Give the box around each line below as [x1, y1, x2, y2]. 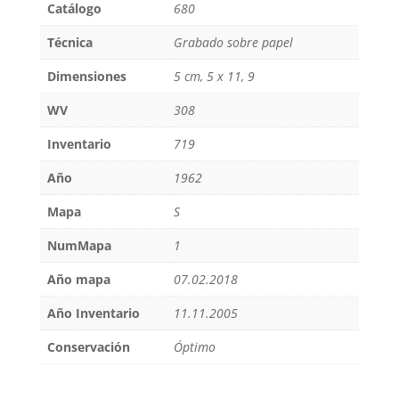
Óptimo [173, 338, 216, 356]
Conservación [46, 338, 130, 356]
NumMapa [46, 237, 111, 255]
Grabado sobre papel [173, 34, 293, 52]
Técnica [46, 34, 93, 52]
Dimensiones [46, 68, 126, 85]
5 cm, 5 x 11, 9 [173, 68, 255, 85]
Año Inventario [46, 305, 140, 322]
